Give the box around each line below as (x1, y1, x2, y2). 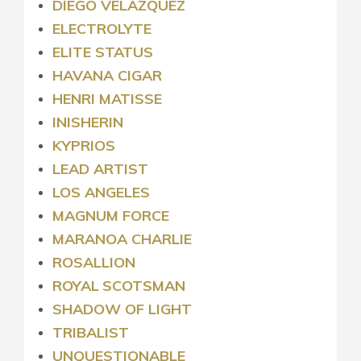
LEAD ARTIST (52, 159, 148, 178)
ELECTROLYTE (52, 19, 151, 38)
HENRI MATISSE (52, 89, 162, 108)
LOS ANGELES (52, 182, 150, 201)
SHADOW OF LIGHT (52, 299, 192, 318)
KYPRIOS (52, 135, 115, 155)
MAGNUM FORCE (52, 205, 169, 225)
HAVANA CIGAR (52, 65, 162, 85)
